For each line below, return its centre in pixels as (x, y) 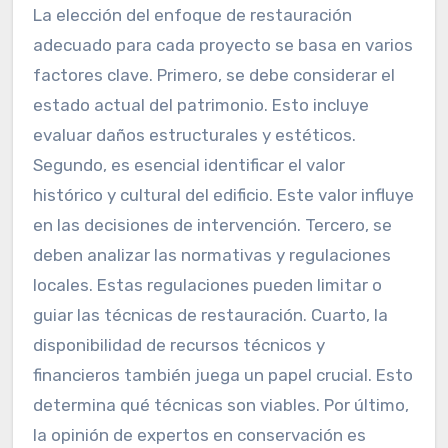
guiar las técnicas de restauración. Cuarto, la (210, 315)
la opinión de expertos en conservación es (199, 435)
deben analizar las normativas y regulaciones (211, 255)
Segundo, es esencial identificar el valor (188, 165)
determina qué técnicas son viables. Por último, (220, 405)
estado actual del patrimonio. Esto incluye (200, 105)
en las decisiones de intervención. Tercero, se (212, 225)
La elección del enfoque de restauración (192, 15)
